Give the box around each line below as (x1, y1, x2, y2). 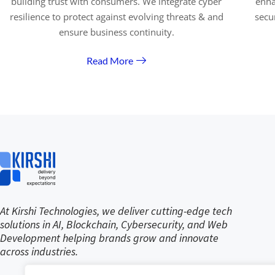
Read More (87, 54, 134, 66)
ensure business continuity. (58, 26, 174, 38)
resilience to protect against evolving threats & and (9, 10, 223, 23)
